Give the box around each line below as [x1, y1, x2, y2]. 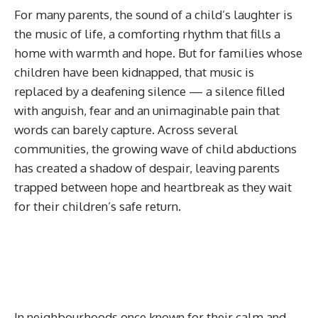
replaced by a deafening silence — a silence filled [14, 83, 285, 99]
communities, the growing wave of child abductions [14, 141, 297, 156]
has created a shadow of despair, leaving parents [14, 160, 280, 175]
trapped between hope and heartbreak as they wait [14, 179, 292, 194]
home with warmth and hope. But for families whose [14, 45, 302, 60]
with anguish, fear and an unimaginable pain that [14, 102, 280, 118]
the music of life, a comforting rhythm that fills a [14, 26, 280, 41]
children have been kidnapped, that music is [14, 64, 254, 79]
